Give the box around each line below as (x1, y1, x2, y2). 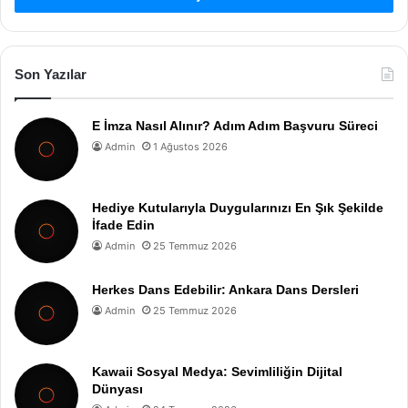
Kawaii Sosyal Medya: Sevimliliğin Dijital (92, 363, 342, 379)
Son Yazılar (15, 66, 87, 82)
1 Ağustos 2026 (153, 139, 228, 153)
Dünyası (92, 381, 143, 396)
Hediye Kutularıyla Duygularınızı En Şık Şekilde (92, 199, 383, 215)
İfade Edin (92, 217, 155, 232)
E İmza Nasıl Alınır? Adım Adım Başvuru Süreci (92, 117, 378, 133)
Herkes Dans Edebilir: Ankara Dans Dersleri (92, 281, 359, 297)
